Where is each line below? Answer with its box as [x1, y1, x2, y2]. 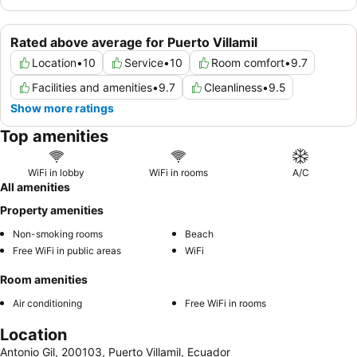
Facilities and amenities [32, 80, 152, 94]
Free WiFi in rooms [185, 297, 266, 309]
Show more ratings [10, 101, 114, 115]
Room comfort [211, 56, 284, 69]
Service [124, 56, 163, 69]
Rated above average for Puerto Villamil [10, 34, 257, 50]
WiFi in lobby [28, 167, 85, 178]
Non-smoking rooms [13, 228, 103, 240]
